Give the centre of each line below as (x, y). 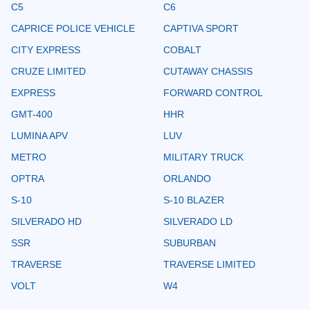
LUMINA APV (39, 135)
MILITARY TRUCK (203, 157)
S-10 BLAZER (194, 200)
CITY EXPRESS (46, 49)
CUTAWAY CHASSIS (208, 71)
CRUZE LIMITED (48, 71)
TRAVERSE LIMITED (209, 264)
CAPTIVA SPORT (201, 28)
